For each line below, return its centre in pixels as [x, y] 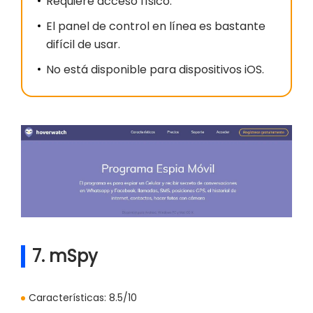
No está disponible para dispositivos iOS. [155, 70]
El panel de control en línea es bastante [156, 27]
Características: [67, 298]
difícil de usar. [83, 45]
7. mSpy [65, 256]
